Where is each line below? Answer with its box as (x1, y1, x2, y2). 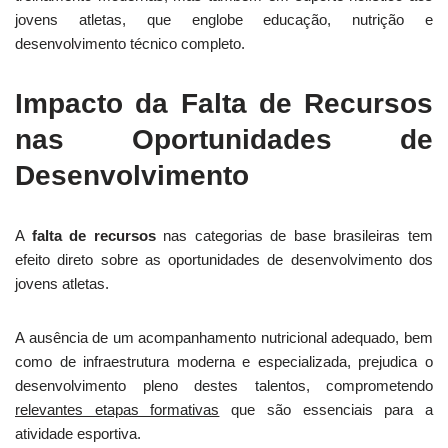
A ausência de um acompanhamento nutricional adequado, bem (15, 329, 433, 346)
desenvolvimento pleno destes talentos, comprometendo (15, 377, 433, 394)
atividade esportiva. (15, 425, 141, 442)
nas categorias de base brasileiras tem (155, 227, 434, 244)
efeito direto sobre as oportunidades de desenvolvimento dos (15, 251, 433, 268)
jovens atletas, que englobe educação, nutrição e (15, 11, 433, 28)
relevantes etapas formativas (15, 401, 220, 418)
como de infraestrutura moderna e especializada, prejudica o (15, 353, 433, 370)
